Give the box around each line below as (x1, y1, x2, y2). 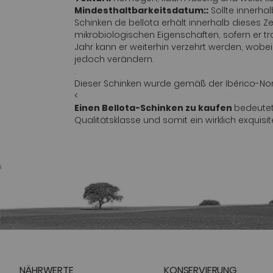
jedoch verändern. (74, 52, 154, 65)
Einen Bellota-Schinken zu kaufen (74, 101, 234, 114)
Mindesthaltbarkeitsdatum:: (74, 4, 208, 16)
